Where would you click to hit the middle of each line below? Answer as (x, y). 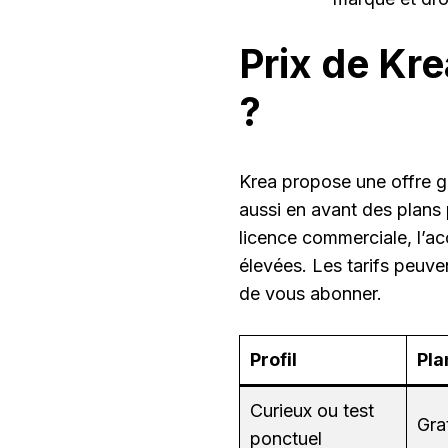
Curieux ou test (312, 411)
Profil (273, 360)
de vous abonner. (310, 294)
